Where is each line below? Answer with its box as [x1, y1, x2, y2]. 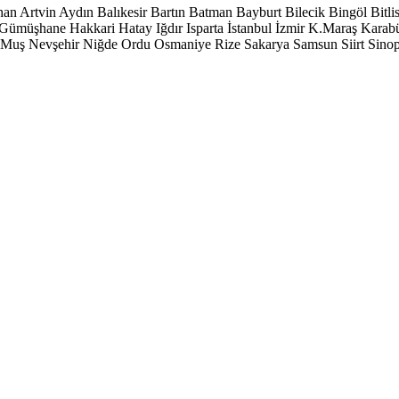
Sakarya [244, 37, 289, 52]
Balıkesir [97, 4, 147, 20]
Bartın [151, 4, 185, 20]
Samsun [293, 37, 338, 52]
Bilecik [285, 4, 325, 20]
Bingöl [329, 4, 367, 20]
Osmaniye [154, 37, 211, 52]
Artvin [20, 4, 56, 20]
